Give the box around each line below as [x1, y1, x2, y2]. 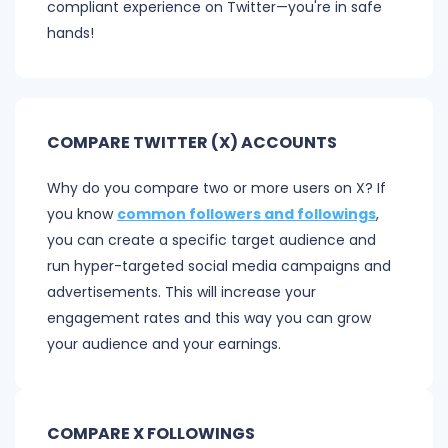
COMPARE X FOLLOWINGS [47, 422, 255, 446]
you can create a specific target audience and [47, 230, 376, 251]
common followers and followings [117, 204, 376, 225]
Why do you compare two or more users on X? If [47, 178, 386, 199]
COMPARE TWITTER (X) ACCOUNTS [47, 131, 337, 155]
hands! [47, 23, 94, 44]
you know [47, 204, 117, 225]
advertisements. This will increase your [47, 282, 316, 303]
